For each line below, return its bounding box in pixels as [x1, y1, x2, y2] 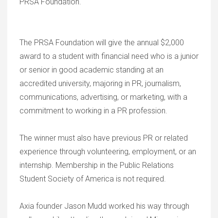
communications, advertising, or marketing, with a [19, 92, 187, 102]
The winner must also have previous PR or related [19, 133, 188, 143]
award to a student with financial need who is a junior [19, 52, 199, 61]
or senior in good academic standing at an [19, 65, 163, 74]
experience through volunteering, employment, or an [19, 147, 196, 156]
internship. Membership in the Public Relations [19, 161, 174, 170]
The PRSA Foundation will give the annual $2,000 [19, 38, 184, 47]
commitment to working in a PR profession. [19, 106, 167, 115]
